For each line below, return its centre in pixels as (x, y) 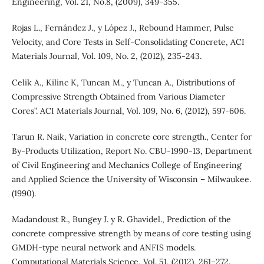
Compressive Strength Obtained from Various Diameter (118, 96)
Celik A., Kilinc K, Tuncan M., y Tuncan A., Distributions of (123, 82)
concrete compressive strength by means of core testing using (131, 233)
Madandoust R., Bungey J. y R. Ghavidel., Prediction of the (121, 219)
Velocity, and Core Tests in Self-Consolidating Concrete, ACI (128, 42)
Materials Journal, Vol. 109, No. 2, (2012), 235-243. (106, 56)
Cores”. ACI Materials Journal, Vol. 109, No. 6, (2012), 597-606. (128, 110)
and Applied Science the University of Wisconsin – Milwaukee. (131, 179)
